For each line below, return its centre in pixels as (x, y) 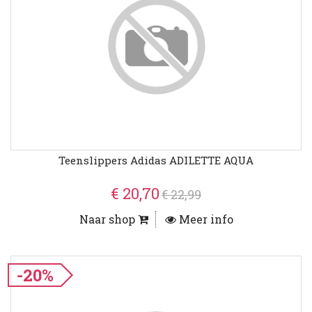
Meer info (204, 219)
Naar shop (108, 219)
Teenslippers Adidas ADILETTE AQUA (156, 161)
